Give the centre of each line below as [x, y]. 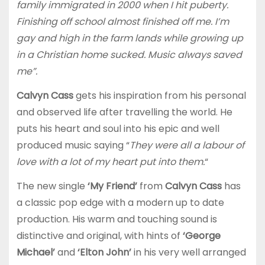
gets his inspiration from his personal [161, 95]
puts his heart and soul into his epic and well [118, 128]
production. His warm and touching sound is [117, 219]
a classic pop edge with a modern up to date [120, 202]
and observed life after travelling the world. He [124, 112]
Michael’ [35, 252]
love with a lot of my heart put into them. [110, 161]
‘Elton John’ [104, 252]
